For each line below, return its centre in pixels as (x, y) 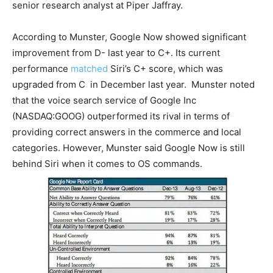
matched (89, 69)
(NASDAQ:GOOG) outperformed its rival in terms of (121, 116)
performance (41, 69)
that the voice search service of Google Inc (104, 100)
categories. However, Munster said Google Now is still (129, 148)
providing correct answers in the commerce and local (127, 132)
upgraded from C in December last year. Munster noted (133, 84)
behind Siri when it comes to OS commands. (107, 164)
